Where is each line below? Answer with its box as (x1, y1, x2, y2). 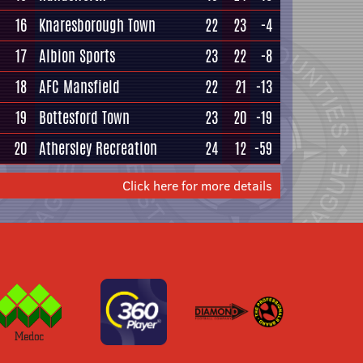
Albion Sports (39, 45, 115, 67)
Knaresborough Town (39, 14, 156, 36)
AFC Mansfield (39, 75, 120, 98)
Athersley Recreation (39, 137, 157, 160)
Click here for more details (122, 177, 272, 194)
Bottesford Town (39, 106, 130, 129)
